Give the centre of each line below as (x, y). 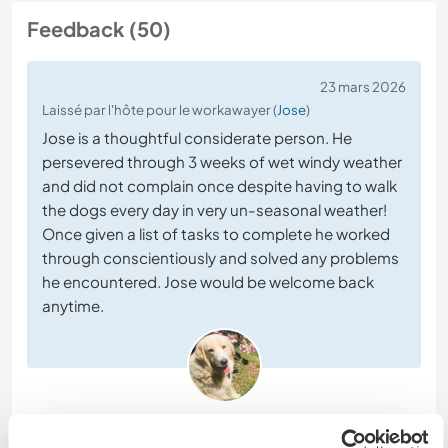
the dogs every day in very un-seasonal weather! (214, 210)
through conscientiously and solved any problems (220, 258)
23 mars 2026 (363, 87)
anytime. (73, 306)
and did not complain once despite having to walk (219, 186)
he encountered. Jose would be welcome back (208, 282)
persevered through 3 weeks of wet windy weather (222, 162)
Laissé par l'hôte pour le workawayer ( (159, 110)
